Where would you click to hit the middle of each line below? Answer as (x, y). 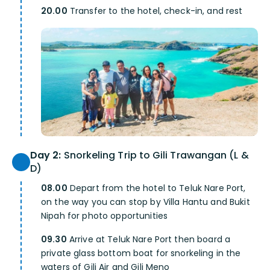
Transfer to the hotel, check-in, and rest (155, 11)
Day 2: (46, 155)
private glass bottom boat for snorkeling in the (141, 253)
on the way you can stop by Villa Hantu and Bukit (146, 202)
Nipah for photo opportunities (105, 216)
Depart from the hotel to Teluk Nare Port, (156, 188)
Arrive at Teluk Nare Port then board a (149, 240)
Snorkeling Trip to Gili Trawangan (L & (155, 155)
